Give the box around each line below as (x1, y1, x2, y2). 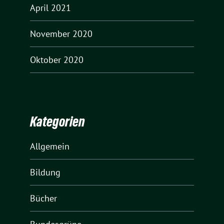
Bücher (30, 192, 57, 204)
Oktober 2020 (30, 53, 83, 65)
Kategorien (30, 113, 85, 130)
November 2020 (30, 27, 92, 39)
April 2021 (30, 1, 71, 13)
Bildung (30, 166, 60, 178)
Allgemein (30, 140, 69, 152)
